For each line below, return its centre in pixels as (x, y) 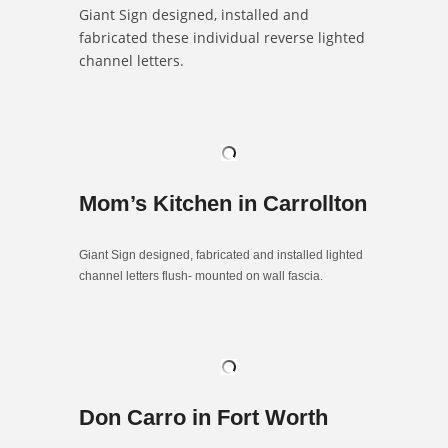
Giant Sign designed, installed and (194, 14)
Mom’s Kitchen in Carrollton (223, 203)
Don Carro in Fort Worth (203, 417)
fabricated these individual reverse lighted (222, 37)
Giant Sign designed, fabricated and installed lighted (221, 254)
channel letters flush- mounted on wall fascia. (201, 275)
